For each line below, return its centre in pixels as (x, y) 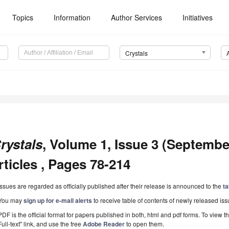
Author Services (137, 17)
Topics (23, 17)
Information (72, 17)
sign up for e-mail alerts (58, 201)
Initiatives (198, 17)
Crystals (136, 53)
